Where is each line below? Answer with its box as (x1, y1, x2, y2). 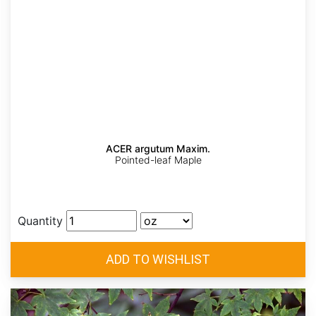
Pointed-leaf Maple (114, 154, 202, 166)
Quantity (18, 214, 63, 229)
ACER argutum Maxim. (106, 142, 210, 155)
